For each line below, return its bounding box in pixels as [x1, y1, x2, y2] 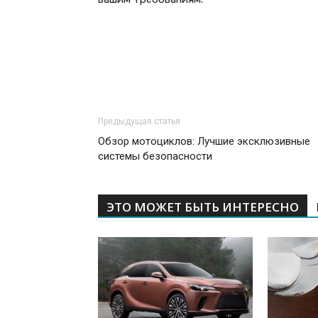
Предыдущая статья [98, 116, 180, 126]
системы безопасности [98, 150, 212, 163]
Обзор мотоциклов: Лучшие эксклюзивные [98, 135, 310, 148]
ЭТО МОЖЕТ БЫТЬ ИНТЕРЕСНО [106, 199, 299, 215]
